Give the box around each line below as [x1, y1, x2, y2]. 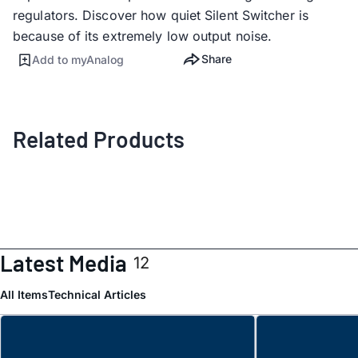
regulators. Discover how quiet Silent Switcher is [13, 6, 308, 23]
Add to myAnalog [32, 52, 124, 66]
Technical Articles [48, 288, 146, 302]
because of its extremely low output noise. [13, 27, 272, 44]
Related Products [13, 125, 185, 153]
